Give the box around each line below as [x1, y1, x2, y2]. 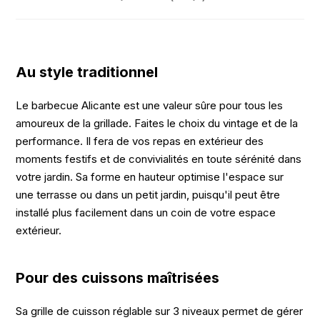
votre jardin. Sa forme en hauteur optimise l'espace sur [16, 170, 284, 184]
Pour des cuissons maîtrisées [16, 269, 220, 287]
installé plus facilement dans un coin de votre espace [16, 206, 276, 220]
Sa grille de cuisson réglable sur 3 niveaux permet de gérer [16, 304, 304, 319]
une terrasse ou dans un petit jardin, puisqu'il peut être [16, 188, 281, 202]
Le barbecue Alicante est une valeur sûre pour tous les [16, 99, 284, 113]
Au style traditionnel [16, 64, 159, 81]
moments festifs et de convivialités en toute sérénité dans [16, 152, 302, 166]
